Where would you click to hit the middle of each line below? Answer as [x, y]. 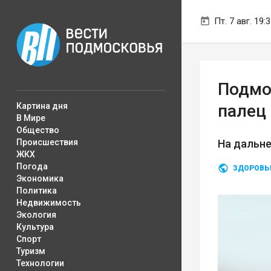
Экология [36, 215]
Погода [32, 166]
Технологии [40, 263]
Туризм [31, 251]
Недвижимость [49, 203]
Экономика [40, 178]
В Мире [31, 118]
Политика [37, 191]
